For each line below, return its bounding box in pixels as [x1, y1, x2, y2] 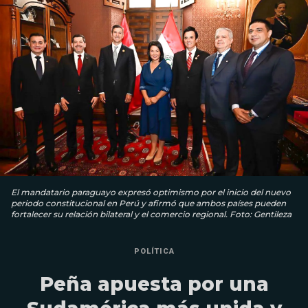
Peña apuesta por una [39, 272, 269, 296]
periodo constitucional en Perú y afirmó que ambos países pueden [11, 198, 286, 209]
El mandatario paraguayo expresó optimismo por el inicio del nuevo [11, 187, 291, 198]
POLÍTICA [133, 247, 175, 256]
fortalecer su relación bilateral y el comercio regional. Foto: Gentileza [11, 209, 291, 220]
